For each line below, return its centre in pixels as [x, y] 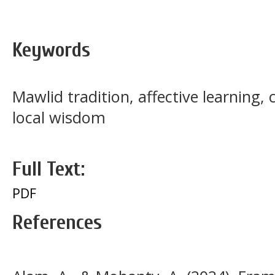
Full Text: [48, 169]
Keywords [51, 50]
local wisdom [59, 117]
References [57, 222]
